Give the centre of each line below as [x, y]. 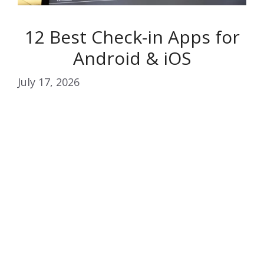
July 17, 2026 [49, 82]
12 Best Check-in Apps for [132, 37]
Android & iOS [132, 58]
